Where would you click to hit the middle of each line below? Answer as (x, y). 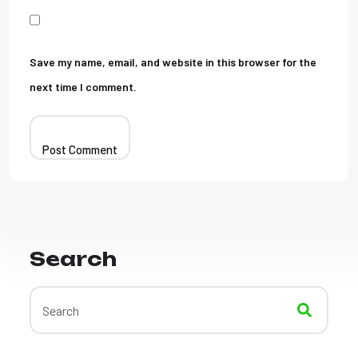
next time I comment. (83, 87)
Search (73, 259)
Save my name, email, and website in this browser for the (173, 62)
